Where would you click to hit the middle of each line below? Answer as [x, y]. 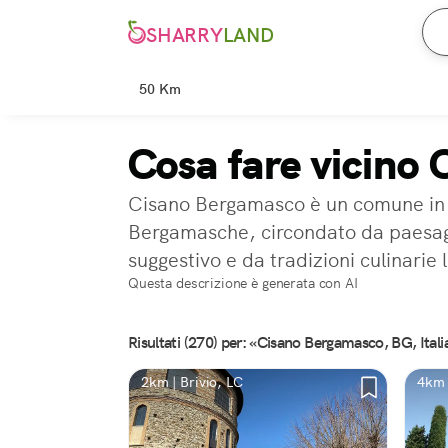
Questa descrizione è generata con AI [243, 283]
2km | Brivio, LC [192, 382]
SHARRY [184, 35]
